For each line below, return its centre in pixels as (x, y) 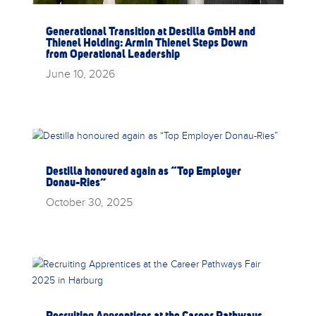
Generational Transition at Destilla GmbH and (150, 31)
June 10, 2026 (80, 73)
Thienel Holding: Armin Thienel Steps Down (146, 42)
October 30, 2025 (89, 201)
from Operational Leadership (113, 53)
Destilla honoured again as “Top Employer (143, 170)
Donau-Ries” (75, 182)
